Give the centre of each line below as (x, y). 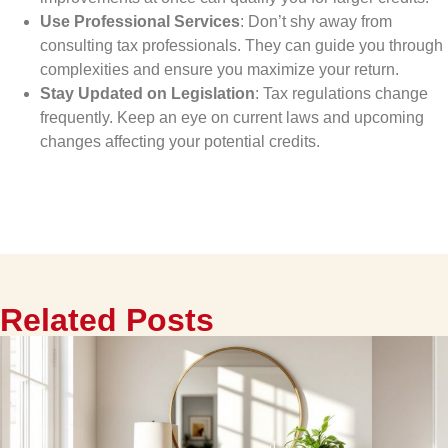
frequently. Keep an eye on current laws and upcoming (232, 117)
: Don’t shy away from (316, 21)
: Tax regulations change (341, 93)
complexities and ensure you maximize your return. (219, 69)
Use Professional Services (140, 21)
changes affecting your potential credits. (180, 141)
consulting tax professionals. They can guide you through (241, 45)
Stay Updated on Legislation (147, 93)
